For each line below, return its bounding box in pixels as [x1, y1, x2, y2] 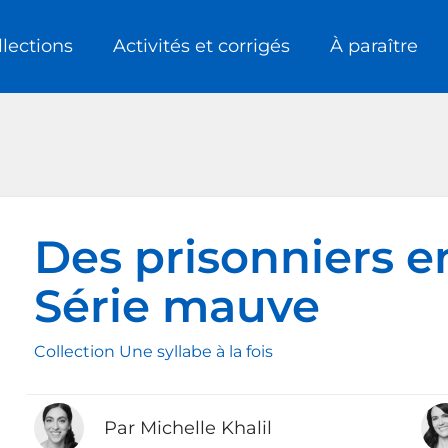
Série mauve [34, 277, 320, 333]
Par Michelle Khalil [104, 416, 272, 439]
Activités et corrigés [113, 35, 290, 58]
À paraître [330, 35, 418, 58]
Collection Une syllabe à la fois [34, 341, 273, 361]
